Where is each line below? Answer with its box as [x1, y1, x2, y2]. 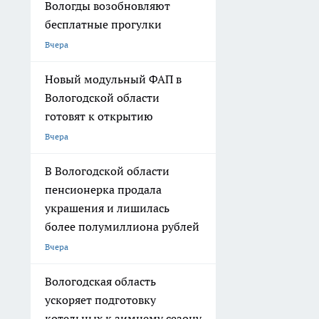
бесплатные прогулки [45, 17, 162, 32]
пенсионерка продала [45, 182, 162, 197]
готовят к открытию [45, 109, 153, 124]
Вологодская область [45, 274, 156, 289]
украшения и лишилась [45, 201, 169, 216]
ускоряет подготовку [45, 293, 156, 308]
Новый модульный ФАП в [45, 72, 182, 87]
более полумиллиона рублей [45, 219, 199, 234]
